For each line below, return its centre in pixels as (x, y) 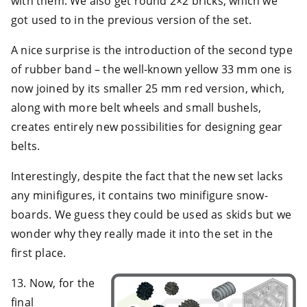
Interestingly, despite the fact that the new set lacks (147, 176)
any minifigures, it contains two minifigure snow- (139, 195)
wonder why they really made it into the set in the (142, 233)
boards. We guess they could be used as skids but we (151, 214)
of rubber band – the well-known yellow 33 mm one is (152, 69)
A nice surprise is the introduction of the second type (152, 50)
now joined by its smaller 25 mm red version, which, (148, 88)
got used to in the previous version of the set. (132, 20)
